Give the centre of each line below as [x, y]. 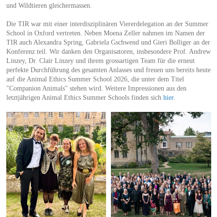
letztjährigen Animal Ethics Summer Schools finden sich [85, 97]
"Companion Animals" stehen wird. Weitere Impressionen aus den [96, 88]
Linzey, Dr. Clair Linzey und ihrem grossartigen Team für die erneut [100, 61]
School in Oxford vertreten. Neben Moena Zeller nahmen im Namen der [105, 33]
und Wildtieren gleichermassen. [49, 5]
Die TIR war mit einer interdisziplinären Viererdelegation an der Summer [107, 24]
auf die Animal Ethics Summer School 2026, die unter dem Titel [95, 79]
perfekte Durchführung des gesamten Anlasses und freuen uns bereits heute [108, 70]
